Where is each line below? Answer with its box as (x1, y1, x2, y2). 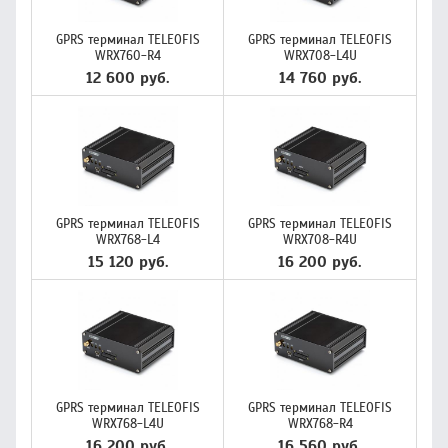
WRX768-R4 (287, 416, 353, 432)
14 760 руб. (278, 68, 362, 88)
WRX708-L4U (283, 48, 357, 64)
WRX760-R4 (95, 48, 161, 64)
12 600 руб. (86, 68, 170, 88)
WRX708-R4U (283, 232, 357, 248)
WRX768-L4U (92, 416, 164, 432)
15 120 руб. (87, 252, 169, 272)
